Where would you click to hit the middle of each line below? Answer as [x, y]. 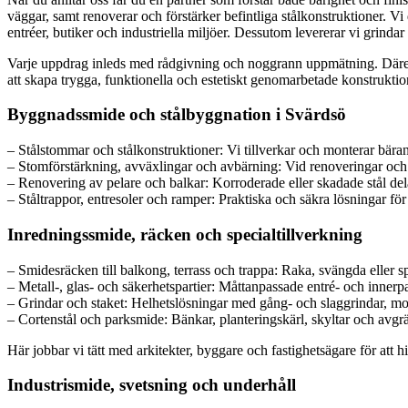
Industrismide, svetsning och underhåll [152, 385]
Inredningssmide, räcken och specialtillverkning [185, 234]
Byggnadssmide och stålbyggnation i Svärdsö [177, 115]
